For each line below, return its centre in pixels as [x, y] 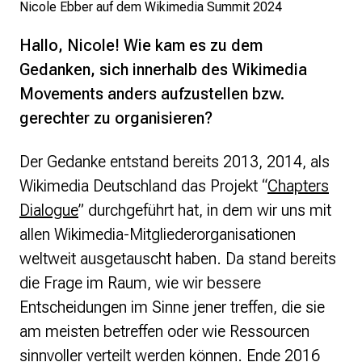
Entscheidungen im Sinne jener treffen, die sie [172, 307]
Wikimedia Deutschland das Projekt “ [143, 186]
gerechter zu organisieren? [116, 118]
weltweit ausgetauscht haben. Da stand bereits [178, 259]
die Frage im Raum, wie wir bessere [140, 283]
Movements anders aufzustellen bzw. [152, 94]
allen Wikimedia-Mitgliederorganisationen [158, 235]
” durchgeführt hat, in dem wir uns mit [205, 210]
